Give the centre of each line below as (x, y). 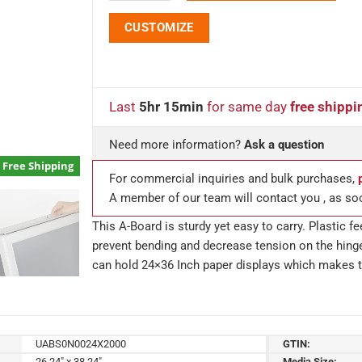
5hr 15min (171, 107)
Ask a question (284, 145)
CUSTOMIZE (159, 27)
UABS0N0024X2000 (81, 343)
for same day (247, 107)
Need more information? (177, 145)
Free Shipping (38, 166)
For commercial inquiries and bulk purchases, (234, 179)
